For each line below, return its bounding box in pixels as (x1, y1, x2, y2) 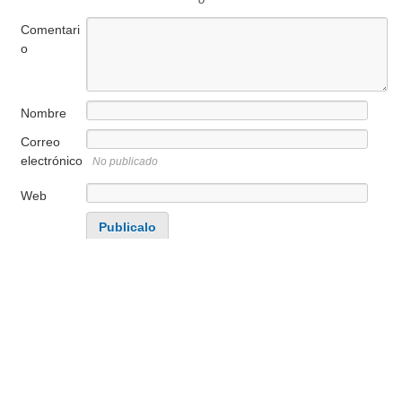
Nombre (21, 106, 66, 120)
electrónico (21, 153, 83, 168)
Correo (21, 135, 60, 149)
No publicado (92, 155, 158, 168)
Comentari (21, 22, 80, 37)
